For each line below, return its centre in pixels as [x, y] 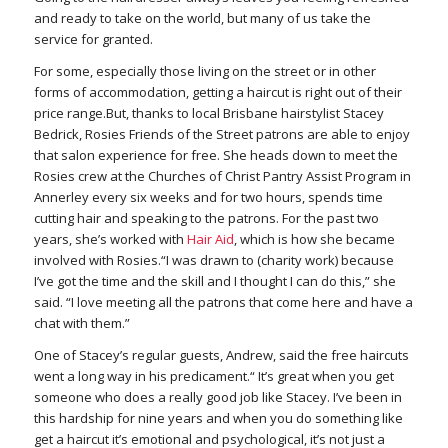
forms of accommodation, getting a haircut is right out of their [217, 92]
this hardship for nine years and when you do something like [218, 418]
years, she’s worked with [110, 239]
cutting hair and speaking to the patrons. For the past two [206, 218]
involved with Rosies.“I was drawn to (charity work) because [213, 260]
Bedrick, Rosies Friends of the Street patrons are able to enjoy [221, 134]
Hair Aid [210, 239]
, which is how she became [314, 239]
